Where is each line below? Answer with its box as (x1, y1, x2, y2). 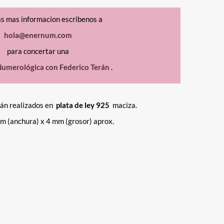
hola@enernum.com (4, 30, 72, 39)
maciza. (111, 100, 137, 109)
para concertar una (7, 46, 69, 55)
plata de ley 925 (56, 100, 109, 109)
